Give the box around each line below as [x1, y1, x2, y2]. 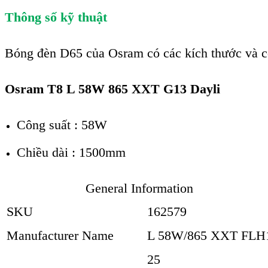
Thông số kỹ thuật [5, 10, 107, 25]
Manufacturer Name [7, 228, 114, 243]
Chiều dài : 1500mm [17, 145, 126, 160]
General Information [86, 181, 193, 196]
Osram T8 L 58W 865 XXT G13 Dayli [5, 81, 220, 97]
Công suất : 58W [17, 117, 107, 133]
